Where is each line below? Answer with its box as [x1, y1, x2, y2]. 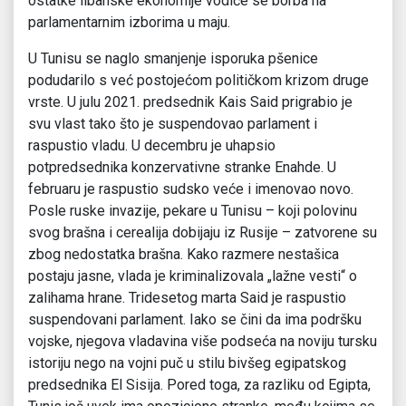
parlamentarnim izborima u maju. [28, 14, 230, 32]
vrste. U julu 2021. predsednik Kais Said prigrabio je [28, 93, 353, 111]
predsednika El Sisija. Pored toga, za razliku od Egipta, [28, 376, 371, 394]
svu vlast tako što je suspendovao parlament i [28, 115, 317, 133]
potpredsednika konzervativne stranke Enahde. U [28, 159, 336, 177]
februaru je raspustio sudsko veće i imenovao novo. [28, 180, 353, 198]
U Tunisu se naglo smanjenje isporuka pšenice [28, 50, 318, 68]
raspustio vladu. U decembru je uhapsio [28, 137, 275, 155]
